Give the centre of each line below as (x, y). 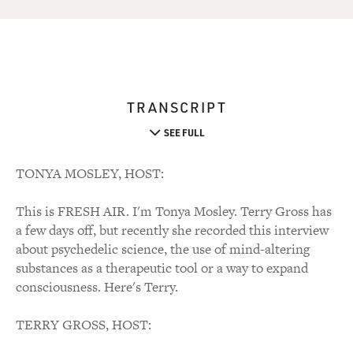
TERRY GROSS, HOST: (84, 325)
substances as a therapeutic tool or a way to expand (162, 268)
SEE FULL (184, 132)
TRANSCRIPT (176, 107)
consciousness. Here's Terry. (97, 287)
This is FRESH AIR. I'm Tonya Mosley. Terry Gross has (174, 211)
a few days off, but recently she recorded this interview (172, 230)
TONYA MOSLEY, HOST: (90, 173)
